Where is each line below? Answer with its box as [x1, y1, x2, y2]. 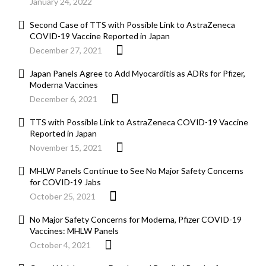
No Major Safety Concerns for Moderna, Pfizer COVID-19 [30, 214, 242, 225]
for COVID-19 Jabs [30, 177, 101, 188]
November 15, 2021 [30, 142, 102, 153]
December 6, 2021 [30, 94, 97, 104]
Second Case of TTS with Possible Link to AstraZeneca [30, 20, 235, 30]
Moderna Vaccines [30, 80, 98, 90]
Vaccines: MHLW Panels [30, 226, 119, 236]
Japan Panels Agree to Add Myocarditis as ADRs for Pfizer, [30, 68, 245, 79]
